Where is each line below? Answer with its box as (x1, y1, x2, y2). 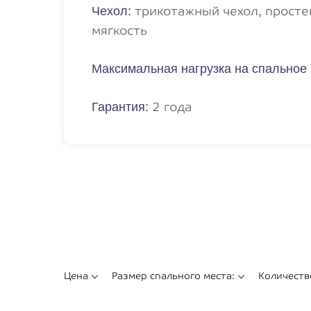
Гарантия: (92, 100, 152, 114)
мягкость (92, 23, 147, 37)
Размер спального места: (112, 270, 235, 281)
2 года (152, 99, 192, 114)
